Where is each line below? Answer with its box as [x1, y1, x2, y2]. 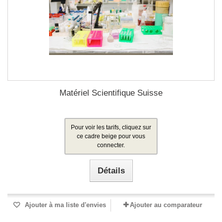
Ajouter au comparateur [130, 201, 202, 209]
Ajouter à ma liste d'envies [23, 201, 106, 209]
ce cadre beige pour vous [77, 133, 145, 140]
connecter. [97, 142, 125, 149]
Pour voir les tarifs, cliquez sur [71, 124, 151, 131]
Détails [97, 166, 125, 175]
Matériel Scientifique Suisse [59, 88, 163, 98]
